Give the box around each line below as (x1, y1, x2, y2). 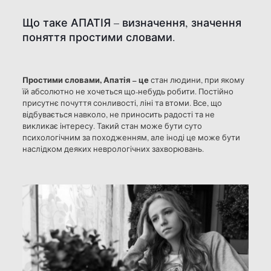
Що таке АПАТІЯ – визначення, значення (22, 15, 241, 30)
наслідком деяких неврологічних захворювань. (22, 143, 204, 154)
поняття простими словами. (22, 29, 175, 44)
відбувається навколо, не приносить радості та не (22, 108, 215, 120)
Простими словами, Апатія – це (22, 73, 149, 85)
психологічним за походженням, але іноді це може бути (22, 131, 240, 143)
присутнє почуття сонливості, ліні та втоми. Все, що (22, 97, 222, 108)
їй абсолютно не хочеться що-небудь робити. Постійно (22, 85, 233, 97)
